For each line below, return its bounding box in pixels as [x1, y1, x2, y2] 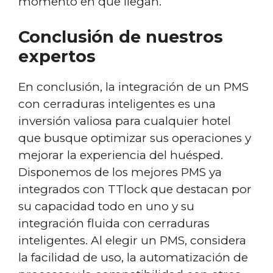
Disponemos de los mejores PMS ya [18, 165, 222, 179]
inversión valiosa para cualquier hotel [18, 114, 231, 128]
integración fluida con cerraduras [18, 216, 210, 230]
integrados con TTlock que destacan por [18, 182, 252, 196]
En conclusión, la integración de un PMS [18, 80, 249, 94]
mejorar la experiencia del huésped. [18, 148, 223, 162]
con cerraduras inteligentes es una [18, 97, 216, 111]
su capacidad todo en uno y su [18, 199, 194, 213]
